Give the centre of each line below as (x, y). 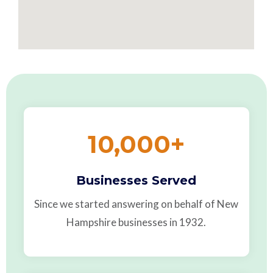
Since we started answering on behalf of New (136, 204)
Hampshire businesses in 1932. (136, 222)
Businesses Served (136, 181)
